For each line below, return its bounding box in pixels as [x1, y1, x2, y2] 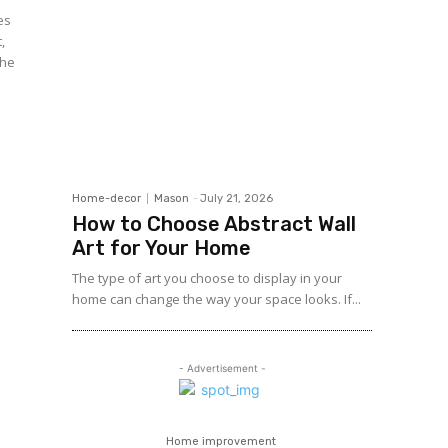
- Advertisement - [178, 362, 266, 374]
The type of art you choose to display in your [72, 269, 342, 287]
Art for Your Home [72, 236, 251, 260]
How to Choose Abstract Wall [72, 212, 356, 236]
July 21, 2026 [200, 192, 273, 205]
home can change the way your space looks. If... [72, 290, 361, 308]
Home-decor [72, 192, 141, 205]
